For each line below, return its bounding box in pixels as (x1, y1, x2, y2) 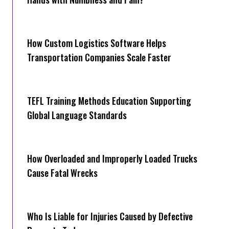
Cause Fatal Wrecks (27, 166, 98, 180)
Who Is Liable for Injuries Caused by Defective (27, 210, 193, 223)
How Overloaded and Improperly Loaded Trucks (27, 152, 197, 166)
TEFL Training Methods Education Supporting (27, 94, 191, 108)
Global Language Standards (27, 108, 127, 122)
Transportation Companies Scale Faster (27, 51, 171, 64)
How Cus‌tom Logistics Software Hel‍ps (27, 36, 166, 50)
